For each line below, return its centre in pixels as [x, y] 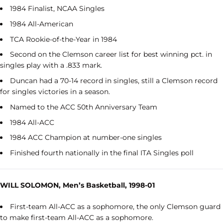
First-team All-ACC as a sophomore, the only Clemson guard [115, 207]
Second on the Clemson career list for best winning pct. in [111, 55]
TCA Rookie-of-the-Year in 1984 [63, 39]
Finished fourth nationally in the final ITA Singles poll [102, 153]
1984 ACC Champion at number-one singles [86, 138]
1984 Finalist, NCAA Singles [57, 9]
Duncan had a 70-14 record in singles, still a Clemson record [114, 81]
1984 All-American [42, 24]
